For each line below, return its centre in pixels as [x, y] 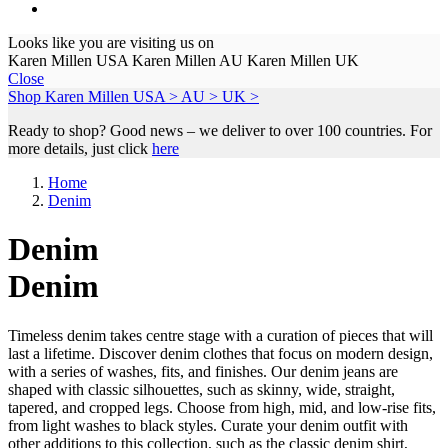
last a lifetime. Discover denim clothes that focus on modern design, [220, 353]
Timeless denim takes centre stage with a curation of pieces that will [220, 335]
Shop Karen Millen [68, 96]
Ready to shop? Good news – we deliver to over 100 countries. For [220, 130]
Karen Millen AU [187, 60]
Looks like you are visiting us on [111, 42]
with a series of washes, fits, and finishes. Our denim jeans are [203, 371]
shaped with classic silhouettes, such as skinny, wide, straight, [201, 389]
